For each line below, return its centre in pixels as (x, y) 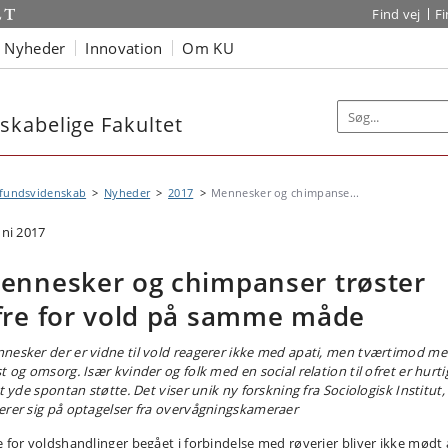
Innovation (124, 47)
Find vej (396, 14)
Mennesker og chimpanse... (285, 192)
